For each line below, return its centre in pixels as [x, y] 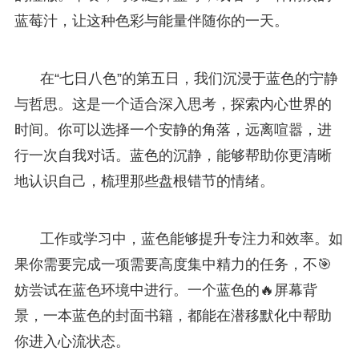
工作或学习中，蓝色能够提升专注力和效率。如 [191, 238]
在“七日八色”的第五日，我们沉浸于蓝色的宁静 [189, 78]
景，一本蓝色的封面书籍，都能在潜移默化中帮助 [173, 315]
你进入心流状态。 [72, 341]
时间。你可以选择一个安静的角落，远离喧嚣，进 [173, 129]
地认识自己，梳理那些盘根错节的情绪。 [144, 181]
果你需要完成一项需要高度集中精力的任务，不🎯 [173, 264]
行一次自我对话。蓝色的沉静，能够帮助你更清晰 [173, 155]
